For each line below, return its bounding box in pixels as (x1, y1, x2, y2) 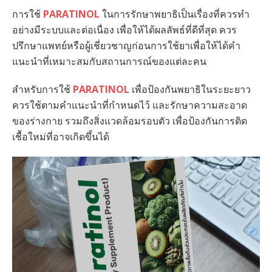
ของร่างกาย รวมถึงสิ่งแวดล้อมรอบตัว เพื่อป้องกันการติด (12, 114, 247, 128)
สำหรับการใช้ (12, 83, 73, 97)
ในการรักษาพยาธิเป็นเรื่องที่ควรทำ (100, 7, 250, 21)
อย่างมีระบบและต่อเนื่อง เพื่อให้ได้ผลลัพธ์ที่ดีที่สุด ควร (12, 23, 237, 37)
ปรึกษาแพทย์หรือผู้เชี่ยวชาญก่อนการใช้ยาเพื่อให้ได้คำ (12, 39, 240, 53)
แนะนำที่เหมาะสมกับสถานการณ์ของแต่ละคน (12, 55, 206, 69)
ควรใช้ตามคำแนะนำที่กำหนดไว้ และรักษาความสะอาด (12, 98, 247, 112)
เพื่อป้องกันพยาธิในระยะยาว (129, 83, 251, 97)
